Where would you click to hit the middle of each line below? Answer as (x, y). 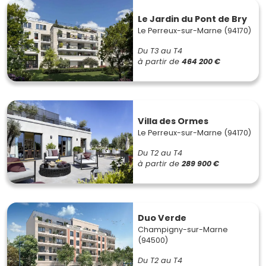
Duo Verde (162, 218)
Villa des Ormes (173, 121)
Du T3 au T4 (160, 50)
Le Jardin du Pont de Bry (192, 19)
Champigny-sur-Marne (183, 229)
